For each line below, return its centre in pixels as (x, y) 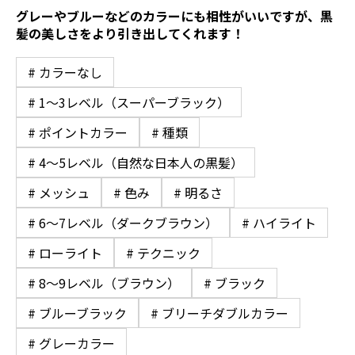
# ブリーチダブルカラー (219, 313)
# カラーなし (65, 72)
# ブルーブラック (77, 313)
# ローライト (65, 252)
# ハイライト (279, 222)
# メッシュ (59, 192)
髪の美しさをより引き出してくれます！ (130, 33)
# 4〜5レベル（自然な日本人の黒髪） (136, 162)
